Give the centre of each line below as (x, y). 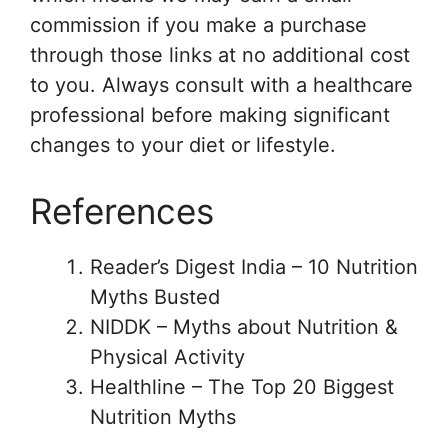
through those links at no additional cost (220, 54)
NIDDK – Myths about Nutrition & (244, 326)
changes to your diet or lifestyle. (183, 144)
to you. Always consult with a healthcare (221, 84)
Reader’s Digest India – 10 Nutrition (254, 266)
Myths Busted (155, 296)
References (122, 210)
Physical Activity (167, 356)
